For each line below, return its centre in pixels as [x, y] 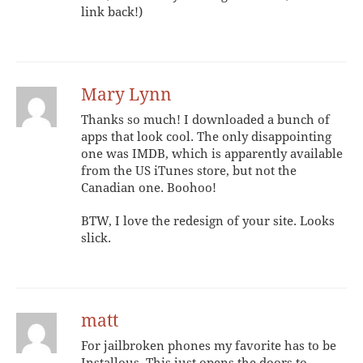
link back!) [112, 12]
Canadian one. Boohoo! [149, 188]
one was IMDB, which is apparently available [212, 154]
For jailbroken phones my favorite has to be [209, 346]
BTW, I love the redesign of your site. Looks [208, 221]
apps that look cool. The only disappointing [206, 137]
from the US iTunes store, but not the [189, 171]
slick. [96, 238]
